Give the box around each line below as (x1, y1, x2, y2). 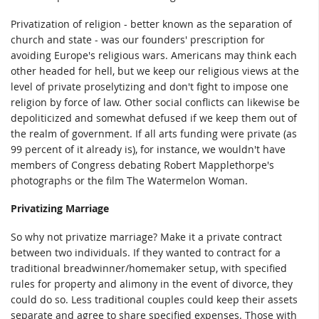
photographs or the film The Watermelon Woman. (11, 173, 248, 187)
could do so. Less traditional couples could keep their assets (11, 292, 298, 306)
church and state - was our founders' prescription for (11, 32, 265, 46)
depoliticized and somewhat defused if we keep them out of (11, 110, 297, 125)
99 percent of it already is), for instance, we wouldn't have (11, 142, 286, 156)
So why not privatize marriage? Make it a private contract (11, 229, 282, 244)
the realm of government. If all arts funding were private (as (11, 126, 297, 140)
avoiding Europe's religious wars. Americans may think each (11, 48, 297, 62)
